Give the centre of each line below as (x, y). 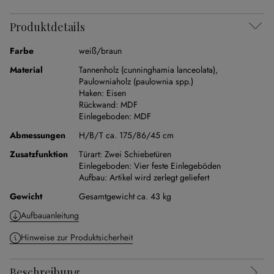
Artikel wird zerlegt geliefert (159, 177)
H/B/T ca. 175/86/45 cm (126, 135)
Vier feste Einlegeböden (177, 166)
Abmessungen (38, 135)
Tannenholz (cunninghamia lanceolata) (147, 70)
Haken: (91, 93)
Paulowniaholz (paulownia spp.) (136, 81)
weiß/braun (100, 51)
